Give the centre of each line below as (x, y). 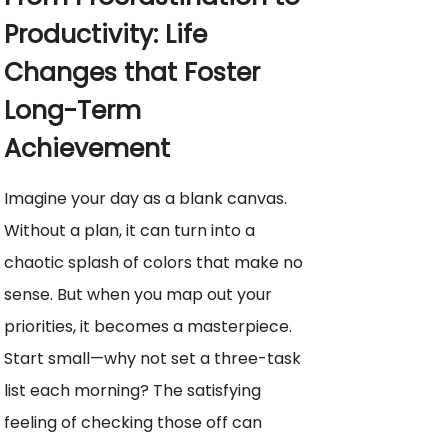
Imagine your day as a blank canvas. (145, 198)
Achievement (87, 148)
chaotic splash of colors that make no (153, 262)
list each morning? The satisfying (132, 390)
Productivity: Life (105, 34)
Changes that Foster (132, 72)
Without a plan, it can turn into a (129, 230)
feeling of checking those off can (133, 422)
